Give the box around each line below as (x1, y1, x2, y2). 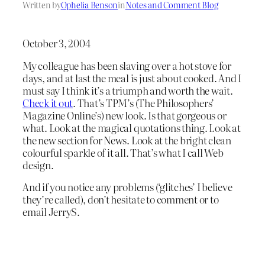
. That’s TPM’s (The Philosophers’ (73, 95, 215, 110)
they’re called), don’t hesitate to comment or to (22, 192, 219, 207)
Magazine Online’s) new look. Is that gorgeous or (22, 107, 227, 122)
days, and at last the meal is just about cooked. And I (22, 70, 242, 85)
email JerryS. (22, 204, 80, 219)
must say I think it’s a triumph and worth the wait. (22, 82, 233, 98)
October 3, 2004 (22, 35, 91, 50)
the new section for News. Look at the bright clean (22, 132, 232, 147)
